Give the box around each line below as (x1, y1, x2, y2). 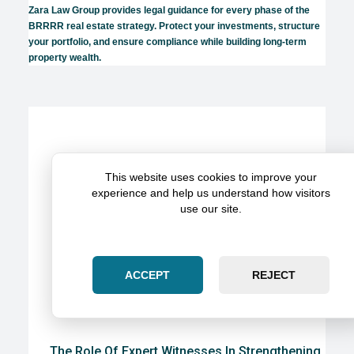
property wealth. (28, 51, 101, 63)
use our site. (180, 202, 242, 215)
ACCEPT (125, 269, 171, 281)
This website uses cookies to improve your (105, 171, 317, 183)
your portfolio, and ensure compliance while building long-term (28, 36, 307, 47)
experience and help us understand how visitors (92, 186, 330, 199)
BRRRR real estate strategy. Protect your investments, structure (28, 20, 320, 32)
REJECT (252, 269, 296, 281)
